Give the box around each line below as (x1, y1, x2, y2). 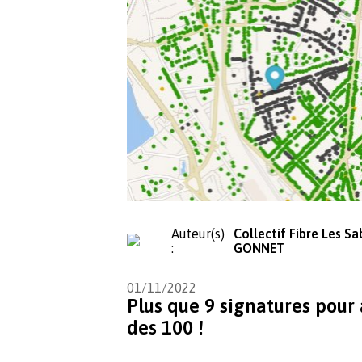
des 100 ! (127, 316, 204, 339)
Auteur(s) (171, 225, 225, 241)
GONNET (233, 240, 284, 255)
